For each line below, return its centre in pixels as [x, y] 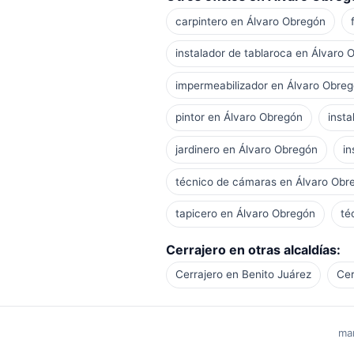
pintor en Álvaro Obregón [239, 117]
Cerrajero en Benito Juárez [243, 275]
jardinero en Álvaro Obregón [246, 149]
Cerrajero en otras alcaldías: [253, 249]
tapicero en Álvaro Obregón [245, 214]
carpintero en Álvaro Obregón [250, 21]
